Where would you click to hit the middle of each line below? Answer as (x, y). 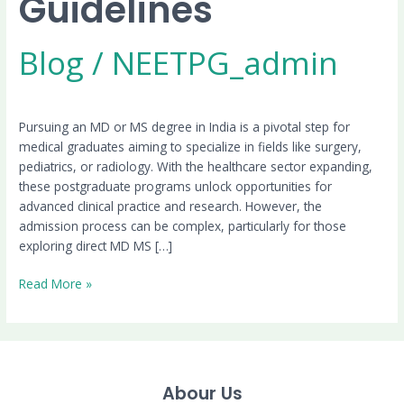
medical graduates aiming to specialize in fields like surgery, (191, 146)
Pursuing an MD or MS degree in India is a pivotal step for (185, 126)
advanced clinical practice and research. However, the (171, 206)
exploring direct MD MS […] (96, 245)
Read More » (56, 284)
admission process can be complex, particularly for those (183, 225)
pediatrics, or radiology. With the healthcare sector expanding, (196, 166)
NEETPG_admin (225, 63)
